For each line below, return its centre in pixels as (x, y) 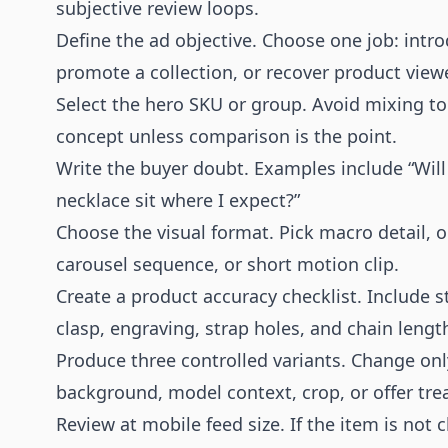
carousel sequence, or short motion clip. (227, 264)
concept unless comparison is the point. (226, 136)
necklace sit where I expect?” (178, 200)
